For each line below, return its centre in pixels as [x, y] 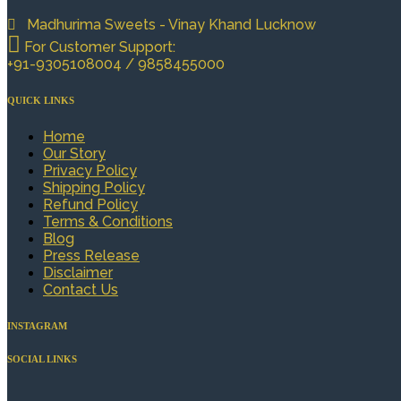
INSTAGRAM [37, 326]
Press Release [91, 256]
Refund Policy [90, 205]
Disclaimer [78, 273]
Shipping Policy [94, 188]
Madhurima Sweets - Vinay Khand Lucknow [166, 25]
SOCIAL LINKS [42, 359]
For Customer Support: [98, 47]
